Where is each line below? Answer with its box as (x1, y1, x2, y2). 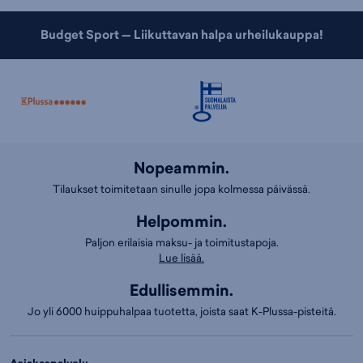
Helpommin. (136, 210, 227, 233)
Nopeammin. (134, 156, 229, 180)
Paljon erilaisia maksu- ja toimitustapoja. (84, 234, 279, 250)
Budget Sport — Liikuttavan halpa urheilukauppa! (40, 25, 323, 44)
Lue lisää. (159, 250, 204, 265)
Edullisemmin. (130, 279, 233, 302)
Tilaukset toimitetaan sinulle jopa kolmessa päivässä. (53, 181, 310, 196)
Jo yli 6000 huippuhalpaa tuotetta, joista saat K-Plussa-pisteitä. (27, 304, 336, 319)
